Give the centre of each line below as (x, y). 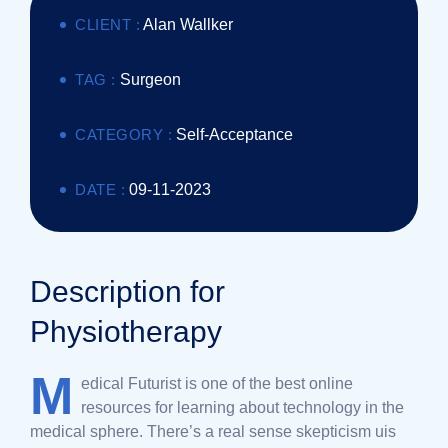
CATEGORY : (123, 134)
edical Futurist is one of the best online (217, 383)
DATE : (100, 189)
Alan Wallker (188, 24)
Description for (127, 291)
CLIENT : (107, 24)
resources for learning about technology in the (242, 407)
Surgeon (150, 79)
